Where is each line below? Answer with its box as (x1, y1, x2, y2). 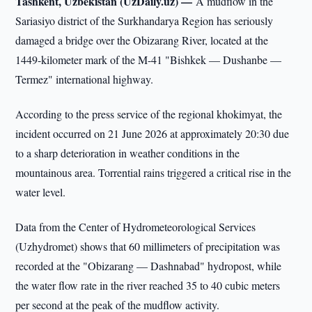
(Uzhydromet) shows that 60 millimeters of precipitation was (15, 239, 281, 253)
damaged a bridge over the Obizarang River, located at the (15, 33, 269, 47)
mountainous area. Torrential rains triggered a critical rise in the (15, 165, 292, 180)
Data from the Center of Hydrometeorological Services (15, 219, 256, 234)
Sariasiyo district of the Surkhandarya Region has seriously (15, 13, 274, 28)
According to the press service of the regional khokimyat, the (15, 107, 283, 121)
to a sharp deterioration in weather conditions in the (15, 146, 240, 160)
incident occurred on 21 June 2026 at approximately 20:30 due (15, 126, 290, 141)
